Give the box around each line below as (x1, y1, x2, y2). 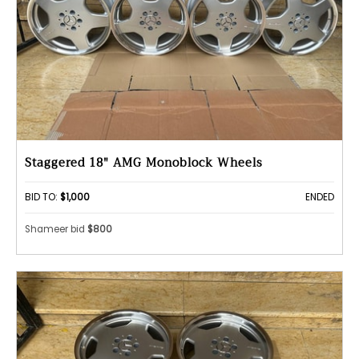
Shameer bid (25, 223, 87, 236)
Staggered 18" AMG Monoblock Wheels (25, 152, 263, 173)
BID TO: (25, 190, 60, 204)
